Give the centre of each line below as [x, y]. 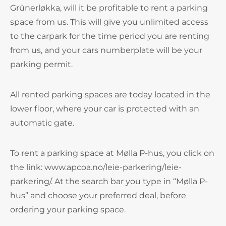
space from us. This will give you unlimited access [109, 22]
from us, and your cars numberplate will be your [106, 50]
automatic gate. [42, 123]
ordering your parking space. [68, 210]
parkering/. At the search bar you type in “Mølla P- [109, 181]
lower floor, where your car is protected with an [105, 109]
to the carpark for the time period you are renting [110, 36]
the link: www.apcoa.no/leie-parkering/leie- [96, 167]
